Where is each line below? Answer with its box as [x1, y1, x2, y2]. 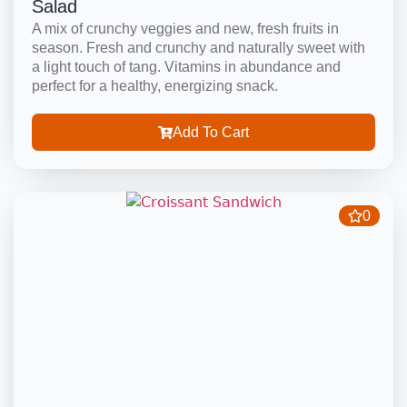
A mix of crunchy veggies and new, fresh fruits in [32, 21, 339, 36]
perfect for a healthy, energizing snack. [32, 78, 278, 94]
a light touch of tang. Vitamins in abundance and [32, 59, 341, 74]
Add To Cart [173, 124, 249, 140]
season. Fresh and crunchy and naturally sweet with [32, 40, 365, 55]
